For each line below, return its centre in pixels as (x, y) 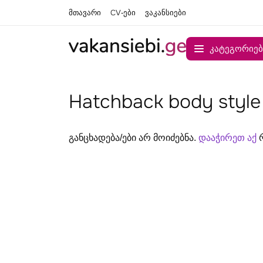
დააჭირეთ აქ (227, 138)
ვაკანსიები (166, 13)
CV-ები (123, 13)
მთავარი (85, 13)
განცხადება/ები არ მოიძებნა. (134, 138)
